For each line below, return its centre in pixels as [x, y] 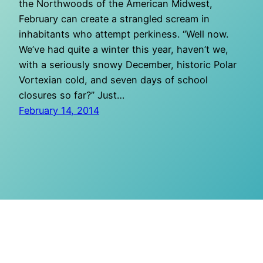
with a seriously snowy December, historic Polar [128, 65]
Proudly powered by [149, 223]
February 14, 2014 [59, 111]
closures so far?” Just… [72, 95]
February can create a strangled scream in [114, 19]
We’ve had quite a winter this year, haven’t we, [124, 50]
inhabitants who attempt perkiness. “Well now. [124, 34]
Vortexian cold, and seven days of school [113, 80]
